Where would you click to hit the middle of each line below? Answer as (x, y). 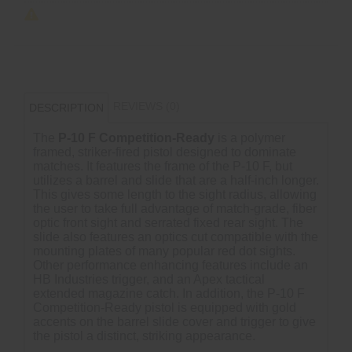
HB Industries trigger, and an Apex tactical (149, 279)
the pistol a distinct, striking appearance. (144, 336)
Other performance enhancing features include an (170, 265)
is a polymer (250, 138)
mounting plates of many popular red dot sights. (164, 251)
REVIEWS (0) (147, 106)
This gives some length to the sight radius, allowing (175, 194)
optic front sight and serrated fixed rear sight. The (168, 223)
